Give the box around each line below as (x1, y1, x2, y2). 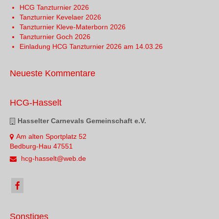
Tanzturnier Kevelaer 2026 (20, 13, 101, 21)
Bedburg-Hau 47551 (10, 142, 73, 150)
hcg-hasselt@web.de (19, 154, 86, 162)
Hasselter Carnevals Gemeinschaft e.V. (18, 116, 146, 125)
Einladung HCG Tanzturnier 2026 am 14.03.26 (20, 42, 163, 50)
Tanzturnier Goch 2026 (20, 32, 90, 41)
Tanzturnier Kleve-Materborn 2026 (20, 22, 126, 31)
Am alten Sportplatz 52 (16, 132, 87, 140)
